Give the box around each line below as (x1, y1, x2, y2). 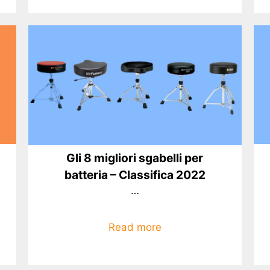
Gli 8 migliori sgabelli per (66, 151, 204, 166)
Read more (108, 221, 162, 233)
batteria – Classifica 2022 (64, 168, 206, 183)
